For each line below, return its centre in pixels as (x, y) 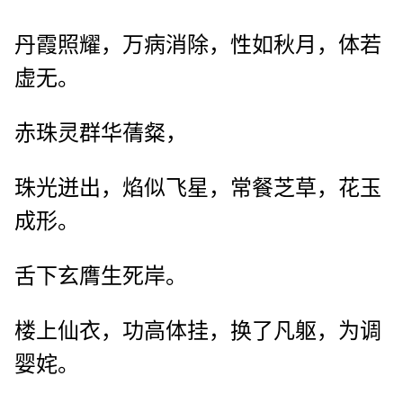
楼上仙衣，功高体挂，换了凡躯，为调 (198, 331)
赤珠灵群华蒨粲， (101, 134)
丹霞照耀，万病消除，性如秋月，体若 (198, 45)
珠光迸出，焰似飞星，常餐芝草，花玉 (198, 188)
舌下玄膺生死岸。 (101, 277)
